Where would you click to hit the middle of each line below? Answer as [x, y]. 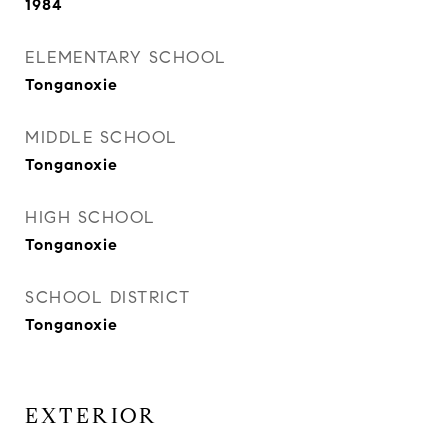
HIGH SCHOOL [90, 217]
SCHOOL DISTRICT [108, 297]
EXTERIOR [91, 416]
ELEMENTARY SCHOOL [126, 57]
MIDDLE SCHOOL [101, 137]
